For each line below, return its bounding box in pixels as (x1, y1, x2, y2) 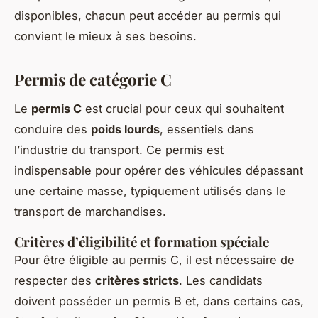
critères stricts (95, 273, 179, 288)
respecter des (14, 273, 95, 288)
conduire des (14, 122, 91, 137)
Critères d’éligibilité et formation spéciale (14, 233, 269, 251)
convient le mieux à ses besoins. (14, 29, 197, 44)
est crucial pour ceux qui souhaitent (82, 102, 284, 116)
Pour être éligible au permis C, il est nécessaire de (14, 253, 295, 268)
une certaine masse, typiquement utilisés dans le (14, 184, 286, 199)
